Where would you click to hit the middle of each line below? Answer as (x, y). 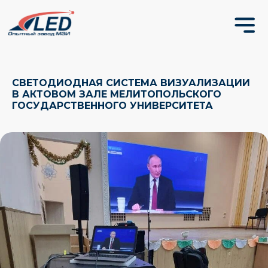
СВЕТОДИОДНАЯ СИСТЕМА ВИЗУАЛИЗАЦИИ (131, 83)
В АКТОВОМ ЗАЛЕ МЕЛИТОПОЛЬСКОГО (117, 94)
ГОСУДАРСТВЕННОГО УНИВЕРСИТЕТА (112, 106)
